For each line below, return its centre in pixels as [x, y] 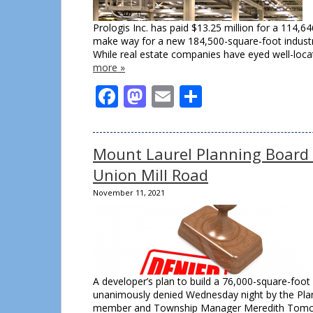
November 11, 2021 [129, 192]
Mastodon [199, 96]
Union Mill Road [151, 175]
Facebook [167, 96]
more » [109, 67]
